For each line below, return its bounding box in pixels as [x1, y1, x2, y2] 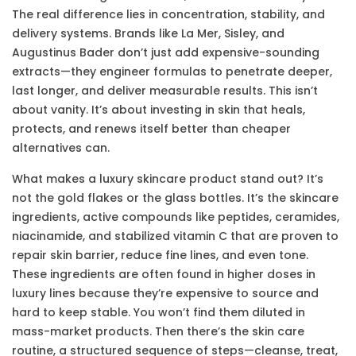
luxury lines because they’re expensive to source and [12, 285, 319, 301]
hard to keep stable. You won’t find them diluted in [12, 304, 305, 320]
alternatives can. [12, 140, 110, 156]
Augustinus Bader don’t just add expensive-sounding [12, 44, 319, 60]
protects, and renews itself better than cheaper [12, 121, 291, 137]
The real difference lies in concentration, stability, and [12, 6, 325, 22]
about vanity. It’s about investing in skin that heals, [12, 102, 305, 118]
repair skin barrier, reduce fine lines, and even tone [12, 247, 306, 263]
